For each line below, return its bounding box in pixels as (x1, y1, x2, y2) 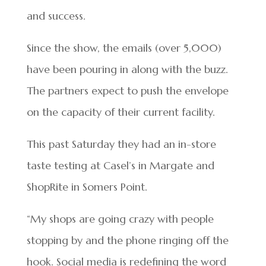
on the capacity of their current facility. (26, 105, 215, 119)
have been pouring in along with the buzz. (26, 62, 228, 77)
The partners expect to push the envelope (26, 84, 229, 98)
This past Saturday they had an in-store (26, 137, 216, 151)
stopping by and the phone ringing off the (26, 233, 229, 248)
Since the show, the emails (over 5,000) (26, 41, 221, 55)
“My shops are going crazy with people (26, 212, 214, 226)
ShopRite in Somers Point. (26, 180, 147, 194)
